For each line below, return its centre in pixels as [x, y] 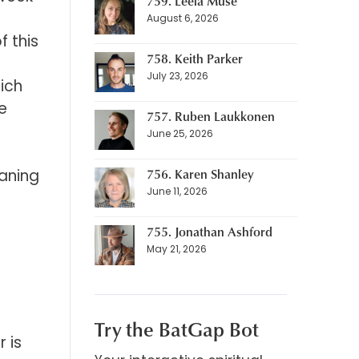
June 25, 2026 [179, 134]
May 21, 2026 [176, 249]
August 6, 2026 [182, 18]
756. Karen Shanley [200, 174]
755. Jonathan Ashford [209, 232]
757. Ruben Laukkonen [210, 117]
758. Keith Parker [194, 59]
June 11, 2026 [177, 192]
